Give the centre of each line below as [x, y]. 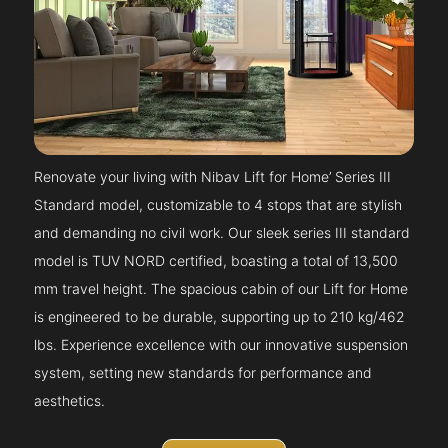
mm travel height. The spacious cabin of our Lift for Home [221, 289]
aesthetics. [70, 401]
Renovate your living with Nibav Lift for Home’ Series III [213, 177]
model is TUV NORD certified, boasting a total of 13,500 [216, 261]
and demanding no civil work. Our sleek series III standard [222, 233]
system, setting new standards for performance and [203, 373]
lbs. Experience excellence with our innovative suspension [221, 345]
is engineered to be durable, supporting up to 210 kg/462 [220, 317]
